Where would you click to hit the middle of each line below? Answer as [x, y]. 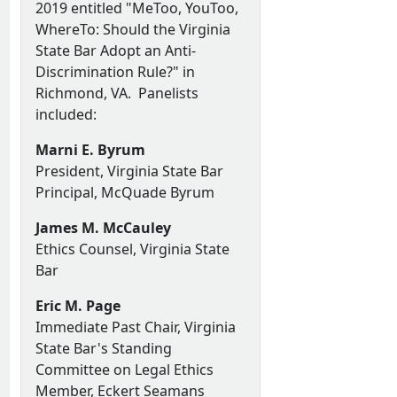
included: [67, 114]
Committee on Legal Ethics [124, 369]
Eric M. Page [78, 305]
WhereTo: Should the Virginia [132, 29]
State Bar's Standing [103, 348]
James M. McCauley [103, 227]
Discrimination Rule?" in [115, 71]
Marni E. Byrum [90, 149]
